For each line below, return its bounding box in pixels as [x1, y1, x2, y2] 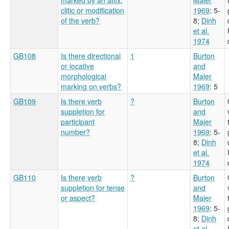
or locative [61, 60, 94, 71]
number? [61, 126, 90, 137]
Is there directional [61, 50, 121, 61]
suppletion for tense [61, 182, 125, 193]
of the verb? [61, 15, 100, 26]
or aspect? [61, 192, 95, 203]
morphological [61, 71, 106, 81]
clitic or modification [61, 5, 124, 15]
